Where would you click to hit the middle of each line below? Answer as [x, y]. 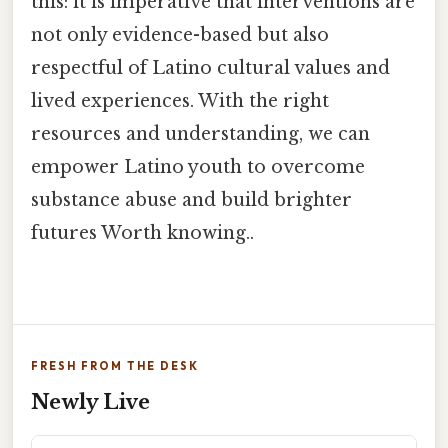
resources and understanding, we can [200, 133]
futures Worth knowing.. [142, 232]
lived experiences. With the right [180, 100]
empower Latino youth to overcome [198, 166]
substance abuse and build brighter [191, 199]
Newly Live [90, 402]
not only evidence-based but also [180, 34]
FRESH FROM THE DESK [115, 366]
